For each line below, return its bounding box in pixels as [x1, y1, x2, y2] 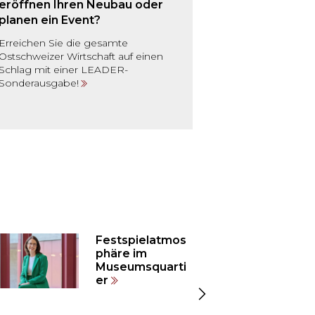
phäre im [96, 247, 147, 261]
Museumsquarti [96, 260, 186, 274]
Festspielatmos [96, 233, 186, 247]
